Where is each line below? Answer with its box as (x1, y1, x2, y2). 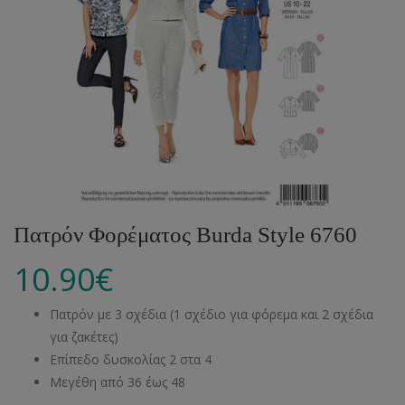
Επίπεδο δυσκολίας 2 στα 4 (50, 351, 212, 368)
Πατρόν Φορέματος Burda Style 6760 (14, 222, 357, 247)
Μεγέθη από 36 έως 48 (50, 373, 185, 391)
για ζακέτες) (50, 328, 118, 345)
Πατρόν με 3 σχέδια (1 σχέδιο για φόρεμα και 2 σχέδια (50, 306, 373, 323)
